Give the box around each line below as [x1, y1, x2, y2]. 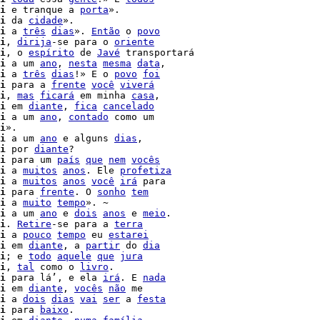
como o [34, 261, 80, 272]
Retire [17, 219, 51, 229]
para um [6, 154, 57, 165]
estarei [109, 229, 149, 240]
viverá [120, 79, 154, 90]
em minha [74, 90, 131, 101]
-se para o [51, 36, 114, 47]
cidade [29, 15, 63, 26]
